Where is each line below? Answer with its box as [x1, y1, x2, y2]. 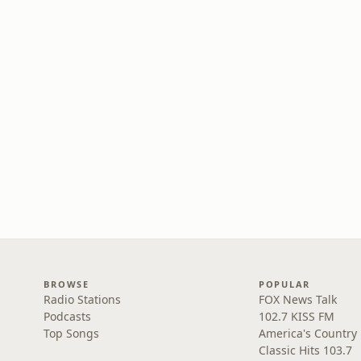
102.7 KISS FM [258, 309, 334, 324]
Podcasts [44, 309, 92, 324]
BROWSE [44, 278, 89, 290]
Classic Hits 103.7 [258, 342, 352, 358]
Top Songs [44, 326, 100, 341]
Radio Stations [44, 292, 122, 307]
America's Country [258, 326, 357, 341]
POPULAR [258, 278, 311, 290]
